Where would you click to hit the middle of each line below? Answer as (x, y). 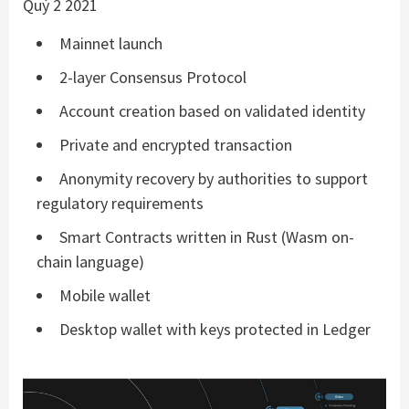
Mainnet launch (111, 43)
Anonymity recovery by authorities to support (214, 178)
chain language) (90, 261)
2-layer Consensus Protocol (153, 77)
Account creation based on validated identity (212, 110)
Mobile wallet (105, 295)
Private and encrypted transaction (176, 144)
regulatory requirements (120, 203)
